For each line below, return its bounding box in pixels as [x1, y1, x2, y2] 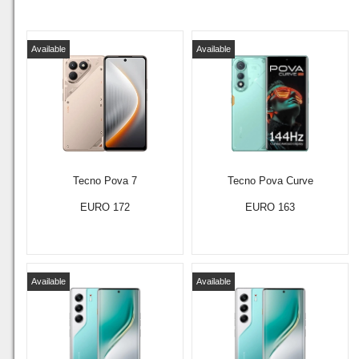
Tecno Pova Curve [227, 175, 313, 187]
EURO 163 [245, 201, 295, 213]
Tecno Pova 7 [73, 175, 137, 187]
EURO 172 [80, 201, 130, 213]
